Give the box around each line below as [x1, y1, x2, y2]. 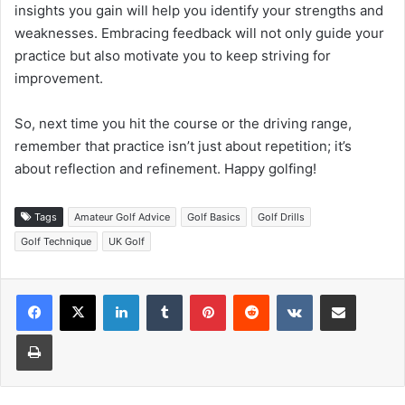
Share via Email [355, 287, 384, 302]
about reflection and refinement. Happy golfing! [14, 160, 316, 178]
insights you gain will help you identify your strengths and [14, 2, 383, 20]
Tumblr [182, 287, 220, 302]
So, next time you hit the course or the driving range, [14, 115, 352, 133]
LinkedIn [138, 287, 185, 302]
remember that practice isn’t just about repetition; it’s [14, 137, 352, 155]
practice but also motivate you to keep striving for [14, 47, 331, 65]
